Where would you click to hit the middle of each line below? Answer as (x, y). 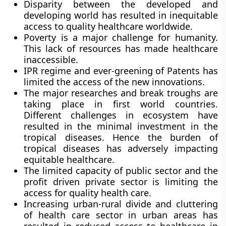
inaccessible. (51, 60)
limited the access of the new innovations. (115, 82)
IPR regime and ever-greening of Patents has (121, 71)
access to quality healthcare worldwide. (108, 26)
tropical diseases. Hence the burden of (121, 137)
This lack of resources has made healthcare (121, 48)
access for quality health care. (88, 193)
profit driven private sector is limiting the (121, 182)
